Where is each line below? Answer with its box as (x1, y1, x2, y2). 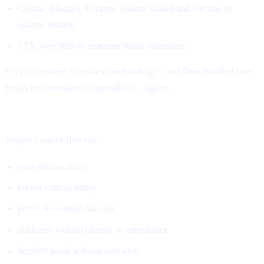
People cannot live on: (5, 134, 98, 146)
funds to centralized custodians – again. (5, 82, 170, 94)
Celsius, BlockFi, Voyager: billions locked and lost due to (18, 3, 232, 14)
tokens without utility (18, 182, 97, 193)
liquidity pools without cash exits (18, 245, 140, 256)
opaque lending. (18, 19, 78, 29)
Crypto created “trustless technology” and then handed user (5, 65, 254, 77)
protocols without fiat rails (18, 203, 115, 214)
